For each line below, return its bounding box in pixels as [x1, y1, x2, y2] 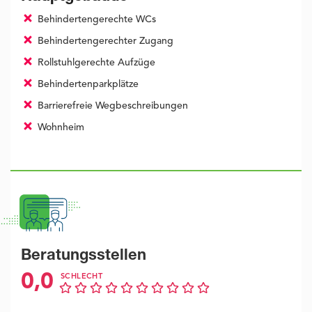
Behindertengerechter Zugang [34, 36, 173, 47]
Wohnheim [34, 123, 84, 133]
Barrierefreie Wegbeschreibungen [34, 101, 188, 111]
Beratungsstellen [21, 249, 146, 265]
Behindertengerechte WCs [34, 15, 156, 25]
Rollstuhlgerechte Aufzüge [34, 58, 155, 68]
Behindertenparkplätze [34, 79, 139, 90]
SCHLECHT [61, 273, 103, 281]
